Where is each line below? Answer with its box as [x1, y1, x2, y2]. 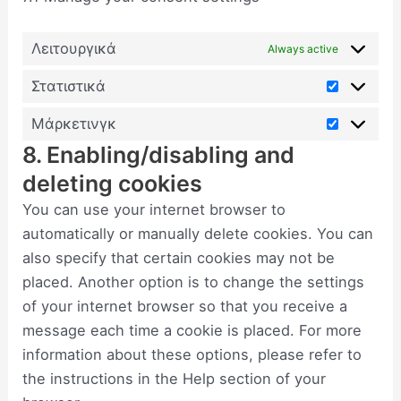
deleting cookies [22, 169, 203, 197]
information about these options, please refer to [22, 345, 363, 363]
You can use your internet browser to [22, 200, 286, 218]
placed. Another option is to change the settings [22, 272, 365, 291]
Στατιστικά [31, 76, 107, 95]
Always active [267, 41, 338, 55]
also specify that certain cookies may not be [22, 248, 336, 267]
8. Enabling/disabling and [22, 141, 295, 168]
